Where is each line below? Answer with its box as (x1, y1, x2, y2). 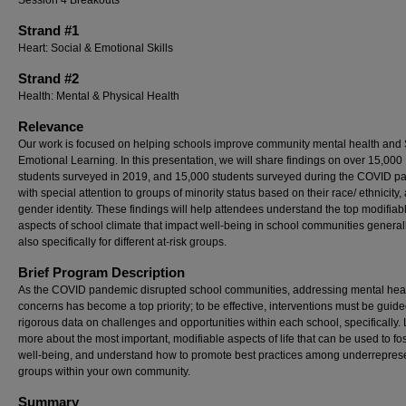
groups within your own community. (18, 365, 190, 378)
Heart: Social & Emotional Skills (18, 42, 173, 54)
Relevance (18, 119, 83, 134)
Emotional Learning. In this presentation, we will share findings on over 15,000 (18, 154, 402, 167)
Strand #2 (18, 71, 79, 86)
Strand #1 (18, 23, 79, 38)
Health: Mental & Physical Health (18, 90, 179, 102)
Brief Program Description (18, 265, 185, 280)
